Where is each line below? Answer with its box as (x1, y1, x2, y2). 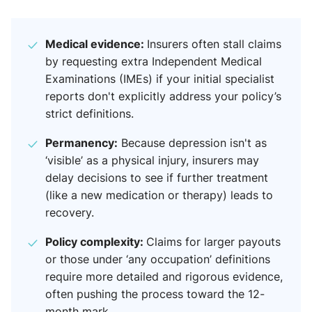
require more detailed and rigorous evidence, (45, 269, 283, 285)
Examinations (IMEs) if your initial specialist (45, 71, 274, 87)
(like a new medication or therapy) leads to (45, 187, 273, 203)
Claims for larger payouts (146, 234, 281, 250)
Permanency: (45, 134, 118, 151)
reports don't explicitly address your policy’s (45, 88, 281, 104)
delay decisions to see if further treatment (45, 170, 268, 186)
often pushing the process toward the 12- (45, 286, 265, 302)
